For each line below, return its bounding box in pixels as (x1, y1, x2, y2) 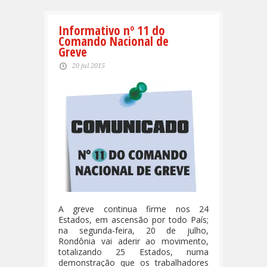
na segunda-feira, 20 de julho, (58, 224, 209, 236)
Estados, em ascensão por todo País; (58, 213, 209, 225)
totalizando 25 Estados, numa (58, 246, 209, 257)
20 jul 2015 (72, 62, 105, 70)
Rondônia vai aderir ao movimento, (58, 235, 209, 247)
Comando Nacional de (58, 33, 169, 49)
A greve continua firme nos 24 (58, 203, 209, 215)
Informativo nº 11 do (58, 22, 165, 39)
